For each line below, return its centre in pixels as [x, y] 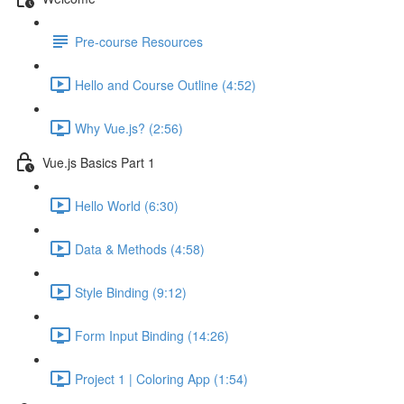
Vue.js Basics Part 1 [99, 162]
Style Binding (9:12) [131, 292]
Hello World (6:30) [127, 205]
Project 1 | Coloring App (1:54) [161, 378]
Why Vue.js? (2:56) [129, 128]
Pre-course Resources [139, 41]
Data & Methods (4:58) [140, 248]
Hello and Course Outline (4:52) [165, 84]
